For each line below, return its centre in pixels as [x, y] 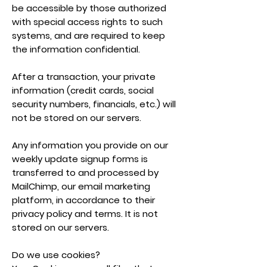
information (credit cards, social [83, 90]
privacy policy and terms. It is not [85, 214]
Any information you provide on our [90, 145]
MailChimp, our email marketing [81, 186]
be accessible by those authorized [89, 8]
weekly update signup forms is [80, 159]
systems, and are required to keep [89, 35]
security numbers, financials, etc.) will [94, 104]
